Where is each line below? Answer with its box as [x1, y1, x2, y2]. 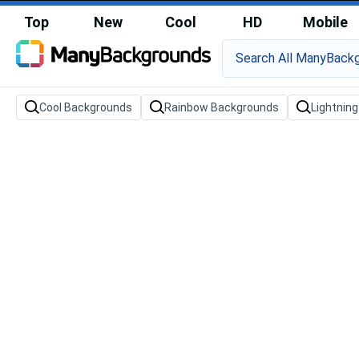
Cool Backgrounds [39, 101, 132, 114]
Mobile [303, 14, 348, 30]
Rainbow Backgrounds [164, 101, 279, 114]
